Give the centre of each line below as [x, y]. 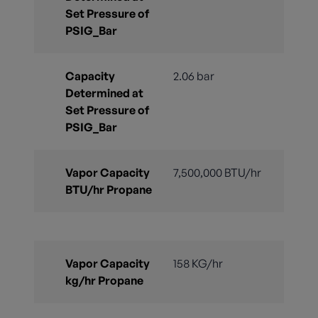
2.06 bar [194, 76]
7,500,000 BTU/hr [217, 173]
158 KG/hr [198, 264]
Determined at [104, 93]
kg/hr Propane [104, 281]
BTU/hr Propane [109, 190]
